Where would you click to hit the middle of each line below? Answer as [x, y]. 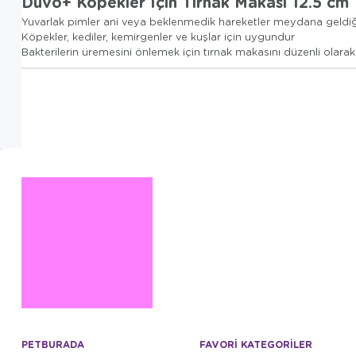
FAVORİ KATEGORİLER [256, 344]
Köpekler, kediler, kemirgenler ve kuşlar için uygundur [158, 36]
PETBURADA [53, 344]
